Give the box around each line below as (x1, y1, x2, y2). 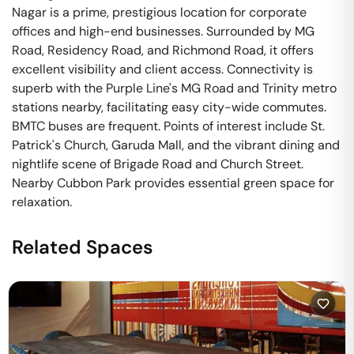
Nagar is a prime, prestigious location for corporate (12, 4, 307, 21)
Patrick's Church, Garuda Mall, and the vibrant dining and (12, 137, 340, 153)
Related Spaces (12, 235, 153, 259)
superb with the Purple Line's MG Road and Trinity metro (12, 80, 337, 96)
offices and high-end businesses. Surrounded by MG (12, 23, 314, 40)
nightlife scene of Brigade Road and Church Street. (12, 156, 303, 172)
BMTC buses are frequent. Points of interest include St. (12, 118, 325, 134)
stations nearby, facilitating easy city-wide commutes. (12, 99, 326, 115)
